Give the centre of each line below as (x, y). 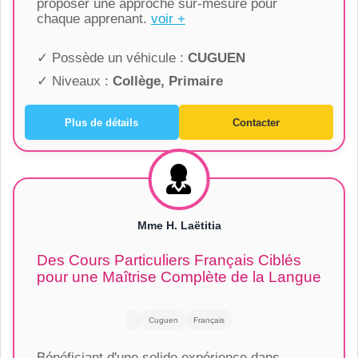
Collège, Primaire (167, 82)
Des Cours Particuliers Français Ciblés (169, 261)
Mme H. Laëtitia (179, 226)
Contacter (257, 122)
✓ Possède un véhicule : (112, 58)
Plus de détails (102, 122)
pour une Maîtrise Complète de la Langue (179, 277)
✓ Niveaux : (74, 82)
